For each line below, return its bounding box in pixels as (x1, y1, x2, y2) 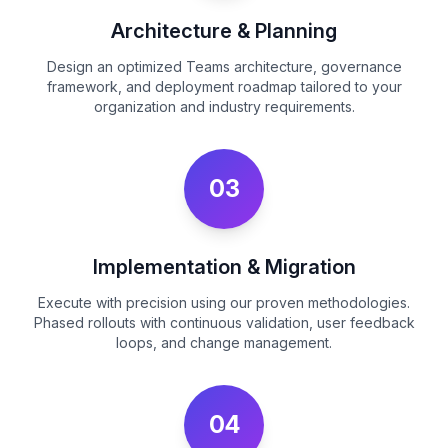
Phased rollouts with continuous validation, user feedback (33, 314, 415, 331)
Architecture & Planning (111, 19, 337, 43)
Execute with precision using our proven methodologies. (38, 294, 410, 311)
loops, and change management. (116, 334, 332, 351)
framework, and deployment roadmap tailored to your (46, 78, 402, 95)
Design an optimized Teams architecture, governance (46, 58, 402, 75)
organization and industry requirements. (93, 98, 355, 115)
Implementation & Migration (92, 255, 356, 279)
